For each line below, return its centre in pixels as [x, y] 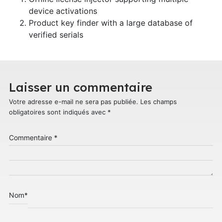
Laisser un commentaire [80, 87]
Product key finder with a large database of [111, 23]
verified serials [56, 34]
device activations [63, 11]
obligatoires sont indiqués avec [58, 112]
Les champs [158, 101]
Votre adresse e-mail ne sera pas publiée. [73, 101]
